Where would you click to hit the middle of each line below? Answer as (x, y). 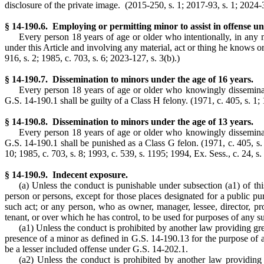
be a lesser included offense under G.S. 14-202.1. (96, 249)
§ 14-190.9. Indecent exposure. (66, 175)
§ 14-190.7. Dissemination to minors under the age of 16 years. (129, 79)
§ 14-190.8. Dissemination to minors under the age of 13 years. (129, 122)
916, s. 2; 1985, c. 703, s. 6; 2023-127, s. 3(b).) (92, 58)
